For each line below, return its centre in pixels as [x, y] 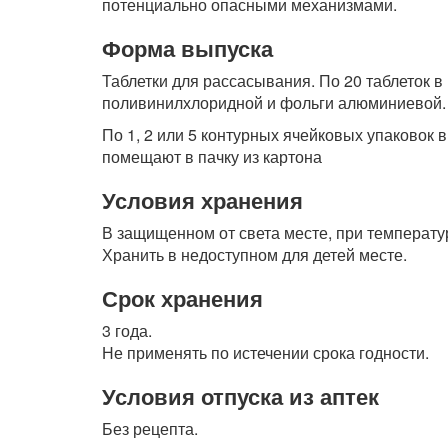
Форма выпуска [187, 48]
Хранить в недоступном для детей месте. [254, 254]
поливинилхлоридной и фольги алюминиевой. [274, 102]
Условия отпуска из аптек [240, 396]
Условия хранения [202, 200]
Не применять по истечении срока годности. [265, 352]
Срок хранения [182, 298]
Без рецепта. [150, 428]
